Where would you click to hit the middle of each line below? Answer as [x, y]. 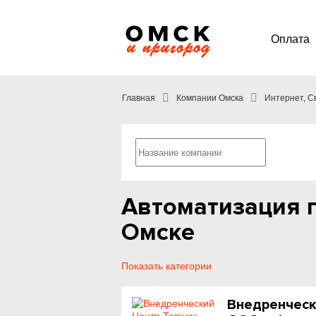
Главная [139, 98]
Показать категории [166, 266]
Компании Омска [210, 98]
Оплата [290, 39]
